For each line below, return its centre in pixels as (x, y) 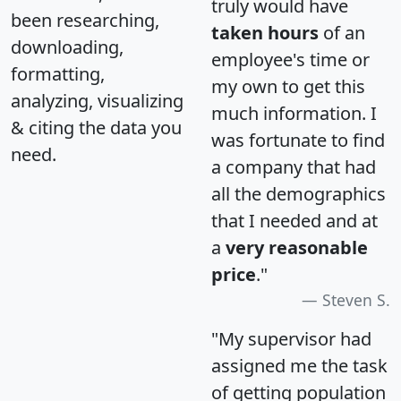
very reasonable (297, 247)
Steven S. (356, 299)
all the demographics (299, 193)
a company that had (294, 166)
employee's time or (290, 59)
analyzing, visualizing (97, 100)
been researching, (85, 20)
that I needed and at (294, 220)
